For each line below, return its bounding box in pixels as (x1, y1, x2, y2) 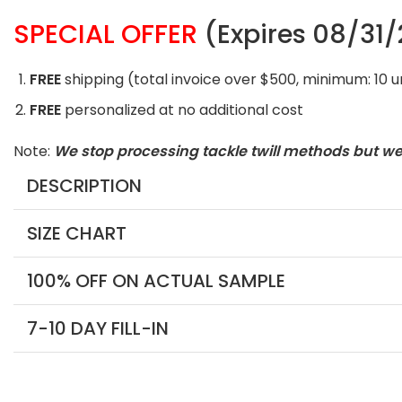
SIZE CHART (26, 220, 127, 246)
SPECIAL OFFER (13, 16, 197, 53)
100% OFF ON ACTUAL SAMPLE (26, 267, 285, 293)
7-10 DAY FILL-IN (26, 315, 169, 341)
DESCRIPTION (26, 172, 142, 198)
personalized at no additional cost (61, 100, 304, 121)
